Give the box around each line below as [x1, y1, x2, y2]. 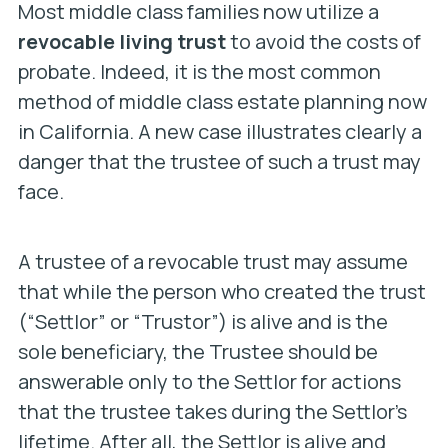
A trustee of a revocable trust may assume [17, 248, 408, 275]
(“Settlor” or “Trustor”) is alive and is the [17, 308, 388, 335]
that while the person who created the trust [17, 278, 426, 305]
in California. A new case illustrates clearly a [17, 118, 422, 145]
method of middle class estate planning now [17, 88, 427, 115]
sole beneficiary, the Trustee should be [17, 338, 378, 365]
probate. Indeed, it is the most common [17, 58, 381, 85]
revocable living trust [17, 28, 226, 55]
